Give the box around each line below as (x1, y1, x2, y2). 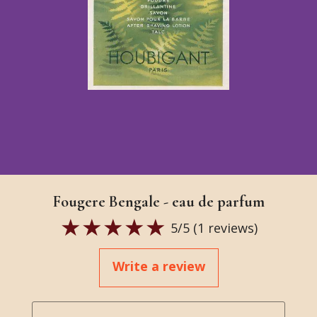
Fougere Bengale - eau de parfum (52, 192, 265, 211)
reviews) (204, 219, 258, 236)
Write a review (112, 258, 205, 275)
